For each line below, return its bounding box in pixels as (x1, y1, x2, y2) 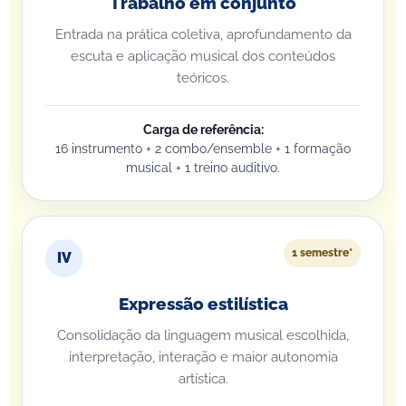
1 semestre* (292, 246, 353, 259)
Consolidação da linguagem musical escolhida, (57, 327, 349, 343)
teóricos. (177, 70, 229, 86)
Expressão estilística (118, 295, 288, 314)
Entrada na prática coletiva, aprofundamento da (54, 26, 352, 43)
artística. (178, 371, 228, 387)
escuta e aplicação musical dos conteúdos (71, 48, 335, 64)
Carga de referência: (142, 122, 264, 137)
